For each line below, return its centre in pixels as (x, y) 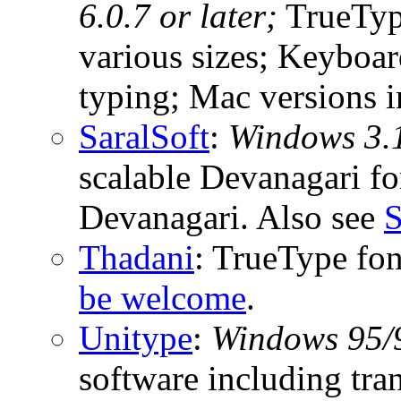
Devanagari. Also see (231, 217)
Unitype (136, 337)
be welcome (162, 297)
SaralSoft (144, 136)
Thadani (137, 257)
